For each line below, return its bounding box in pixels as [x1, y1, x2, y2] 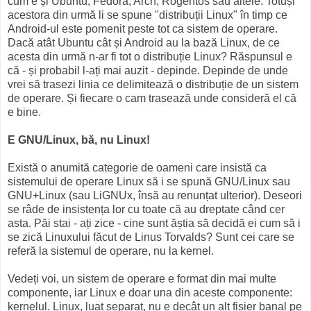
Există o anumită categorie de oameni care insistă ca [8, 161, 267, 174]
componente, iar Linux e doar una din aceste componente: [8, 286, 292, 299]
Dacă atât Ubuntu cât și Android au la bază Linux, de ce [8, 36, 280, 49]
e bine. [8, 106, 41, 118]
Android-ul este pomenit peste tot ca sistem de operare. [8, 22, 278, 35]
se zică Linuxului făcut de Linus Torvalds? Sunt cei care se [8, 230, 294, 243]
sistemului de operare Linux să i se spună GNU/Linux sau [8, 175, 290, 187]
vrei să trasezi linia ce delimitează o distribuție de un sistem [8, 78, 299, 90]
